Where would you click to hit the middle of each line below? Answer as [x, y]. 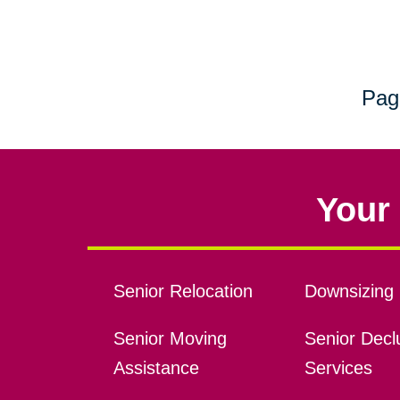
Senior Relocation [183, 292]
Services [338, 368]
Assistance [156, 368]
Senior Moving [170, 339]
